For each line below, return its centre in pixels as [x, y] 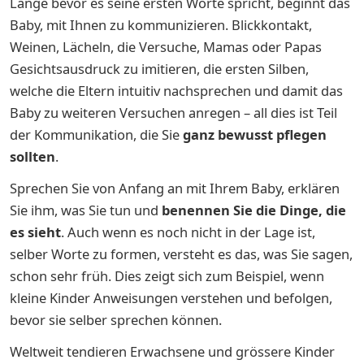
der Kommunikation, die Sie [96, 134]
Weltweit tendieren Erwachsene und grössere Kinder [172, 351]
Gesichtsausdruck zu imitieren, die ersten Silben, [159, 68]
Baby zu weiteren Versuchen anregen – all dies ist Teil [173, 112]
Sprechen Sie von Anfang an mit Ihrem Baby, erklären [175, 188]
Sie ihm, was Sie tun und [86, 210]
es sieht [35, 232]
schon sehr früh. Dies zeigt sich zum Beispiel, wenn [167, 275]
